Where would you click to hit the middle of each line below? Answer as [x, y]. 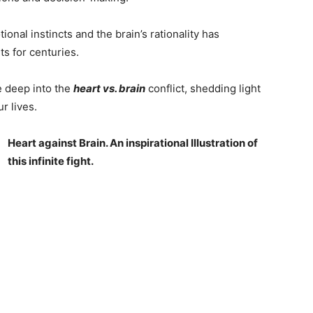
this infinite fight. [52, 161]
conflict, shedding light [204, 88]
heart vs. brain [109, 88]
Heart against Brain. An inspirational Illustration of [133, 143]
